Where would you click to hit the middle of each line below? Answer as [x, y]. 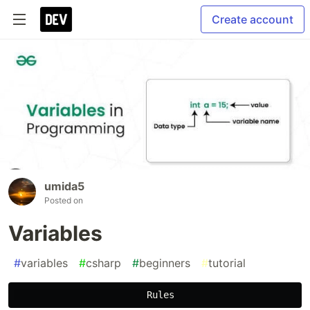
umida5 [64, 186]
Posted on [64, 200]
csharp [103, 263]
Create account [253, 19]
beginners [165, 263]
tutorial [227, 263]
